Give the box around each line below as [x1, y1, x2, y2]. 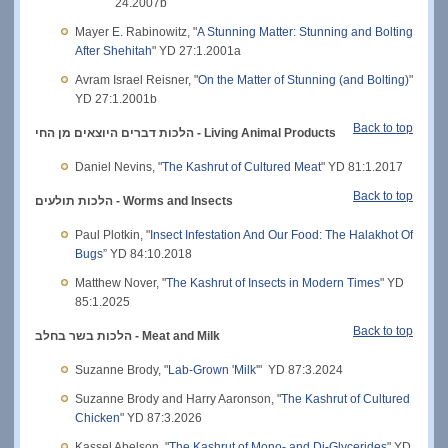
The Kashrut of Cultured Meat [162, 159, 321, 174]
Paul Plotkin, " [75, 227, 150, 242]
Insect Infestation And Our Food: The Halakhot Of [150, 227, 413, 242]
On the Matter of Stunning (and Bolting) [198, 72, 409, 87]
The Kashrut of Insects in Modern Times [166, 275, 380, 290]
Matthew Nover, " [75, 275, 166, 290]
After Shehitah [75, 43, 152, 58]
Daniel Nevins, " [75, 159, 162, 174]
